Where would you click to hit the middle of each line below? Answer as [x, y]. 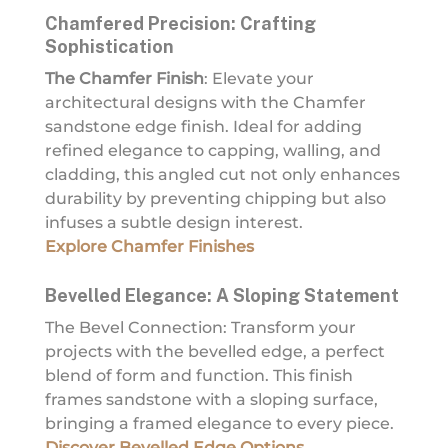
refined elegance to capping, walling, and [212, 150]
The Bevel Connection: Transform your [200, 327]
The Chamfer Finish [124, 78]
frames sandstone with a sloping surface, [211, 399]
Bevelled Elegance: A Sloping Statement [221, 295]
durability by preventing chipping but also [215, 198]
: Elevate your [258, 78]
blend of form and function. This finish [198, 375]
